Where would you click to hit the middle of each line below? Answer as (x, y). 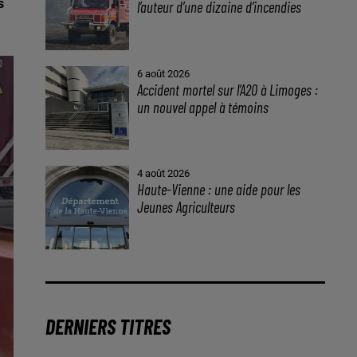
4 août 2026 (164, 174)
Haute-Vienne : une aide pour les (219, 190)
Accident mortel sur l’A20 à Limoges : (228, 89)
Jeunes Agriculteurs (188, 207)
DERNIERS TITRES (108, 327)
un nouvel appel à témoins (203, 107)
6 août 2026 (164, 73)
